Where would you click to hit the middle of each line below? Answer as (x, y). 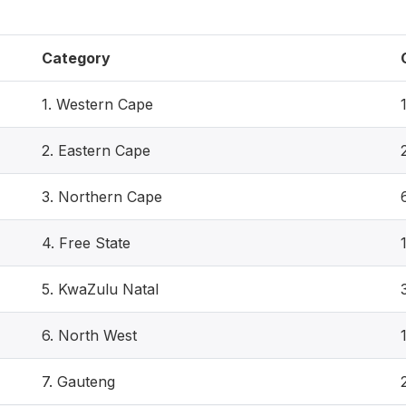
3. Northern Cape (102, 197)
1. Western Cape (97, 104)
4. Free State (86, 243)
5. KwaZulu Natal (100, 289)
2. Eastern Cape (96, 150)
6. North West (89, 335)
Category (76, 58)
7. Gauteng (78, 382)
